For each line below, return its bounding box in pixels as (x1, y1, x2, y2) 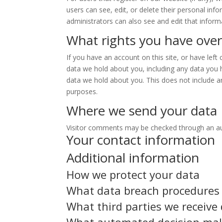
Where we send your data (66, 102, 218, 119)
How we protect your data (66, 167, 200, 182)
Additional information (66, 149, 200, 166)
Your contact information (66, 131, 216, 149)
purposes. (66, 87, 98, 96)
